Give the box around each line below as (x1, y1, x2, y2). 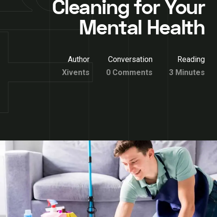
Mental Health (79, 14, 205, 42)
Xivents (62, 68, 90, 77)
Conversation (108, 55, 153, 64)
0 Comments (106, 68, 153, 77)
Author (68, 55, 90, 64)
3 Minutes (169, 68, 205, 77)
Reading (177, 55, 205, 64)
